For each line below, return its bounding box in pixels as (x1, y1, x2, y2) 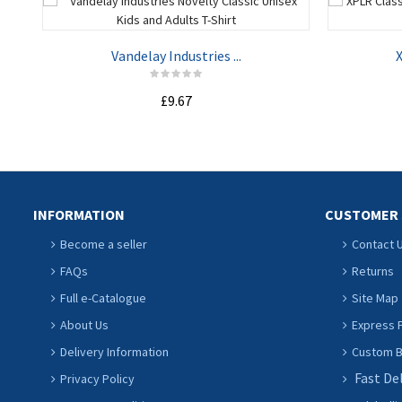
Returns (352, 263, 394, 279)
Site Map (352, 290, 398, 306)
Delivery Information (60, 344, 169, 360)
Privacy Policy (60, 371, 135, 387)
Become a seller (60, 236, 147, 252)
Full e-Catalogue (60, 290, 146, 306)
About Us (60, 317, 109, 333)
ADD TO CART (118, 127, 233, 150)
